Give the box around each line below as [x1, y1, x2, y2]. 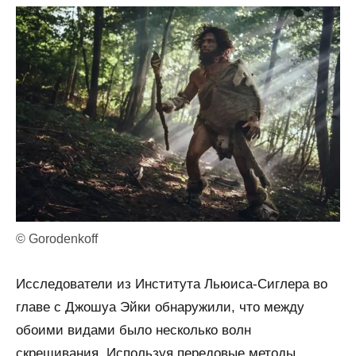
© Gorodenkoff [16, 232, 98, 246]
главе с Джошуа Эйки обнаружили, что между [16, 300, 304, 315]
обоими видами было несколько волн [16, 323, 251, 339]
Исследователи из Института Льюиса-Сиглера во [16, 277, 327, 292]
